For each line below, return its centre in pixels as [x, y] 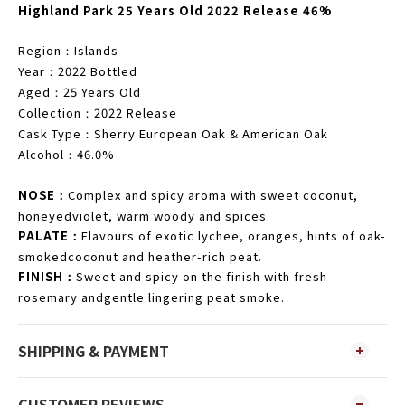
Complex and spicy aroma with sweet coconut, [213, 195]
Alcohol [41, 154]
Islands [96, 50]
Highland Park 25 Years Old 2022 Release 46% [175, 10]
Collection [50, 113]
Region [40, 50]
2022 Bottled [98, 71]
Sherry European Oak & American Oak [211, 133]
